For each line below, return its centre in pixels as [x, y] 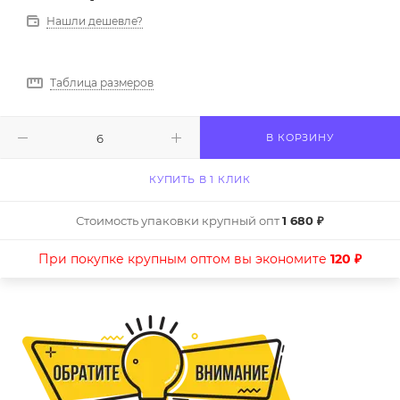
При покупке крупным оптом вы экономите [184, 259]
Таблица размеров [102, 83]
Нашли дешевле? [95, 21]
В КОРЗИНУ [300, 138]
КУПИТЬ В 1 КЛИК [200, 180]
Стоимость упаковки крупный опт [179, 221]
